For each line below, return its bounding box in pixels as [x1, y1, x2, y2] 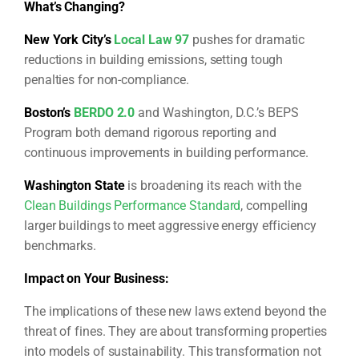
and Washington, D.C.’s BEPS [135, 104, 299, 120]
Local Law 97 [114, 31, 190, 47]
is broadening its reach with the [124, 177, 302, 193]
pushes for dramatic [189, 31, 305, 47]
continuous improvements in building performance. [24, 144, 309, 160]
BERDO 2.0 [74, 104, 135, 120]
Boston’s [24, 104, 75, 120]
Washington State [24, 177, 125, 193]
